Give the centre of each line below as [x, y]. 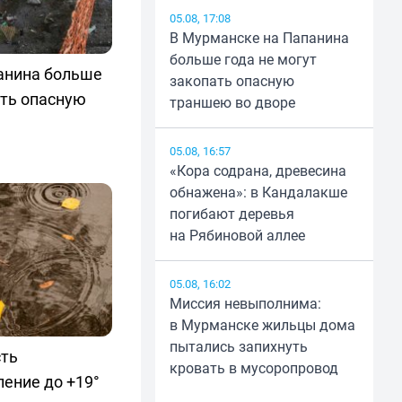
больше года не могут [243, 60]
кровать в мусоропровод [253, 368]
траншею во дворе [232, 103]
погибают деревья [232, 214]
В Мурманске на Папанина [259, 38]
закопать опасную [232, 81]
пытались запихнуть [238, 347]
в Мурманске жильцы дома [262, 325]
